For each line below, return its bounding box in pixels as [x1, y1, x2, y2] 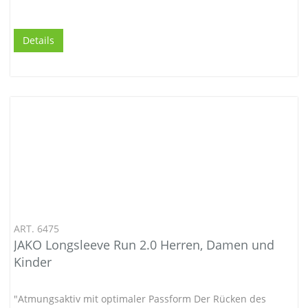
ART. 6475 [14, 221, 59, 235]
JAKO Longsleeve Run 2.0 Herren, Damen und [14, 236, 274, 253]
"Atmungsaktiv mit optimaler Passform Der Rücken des [14, 291, 266, 305]
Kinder [14, 253, 52, 270]
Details [23, 33, 54, 47]
